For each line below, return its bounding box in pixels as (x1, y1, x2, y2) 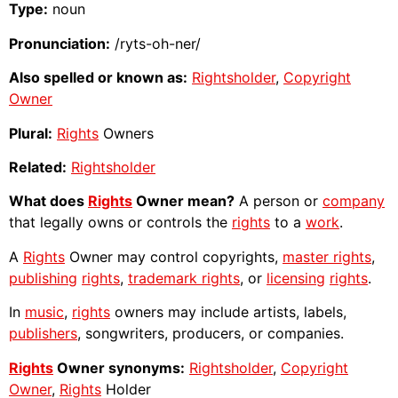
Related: (9, 157, 67, 176)
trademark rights (128, 268, 240, 287)
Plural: (9, 123, 52, 142)
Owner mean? (132, 192, 235, 211)
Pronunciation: (9, 34, 110, 52)
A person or (235, 192, 322, 211)
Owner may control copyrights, (65, 247, 283, 266)
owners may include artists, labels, (110, 303, 346, 322)
